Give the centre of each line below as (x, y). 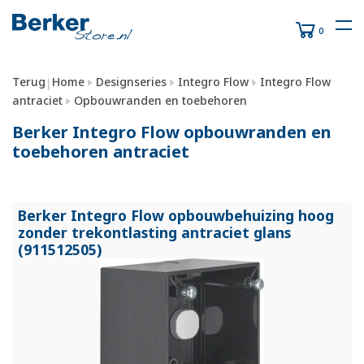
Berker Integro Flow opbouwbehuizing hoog (176, 216)
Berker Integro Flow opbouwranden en (172, 131)
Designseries (131, 82)
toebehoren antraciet (101, 151)
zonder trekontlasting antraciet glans (155, 233)
